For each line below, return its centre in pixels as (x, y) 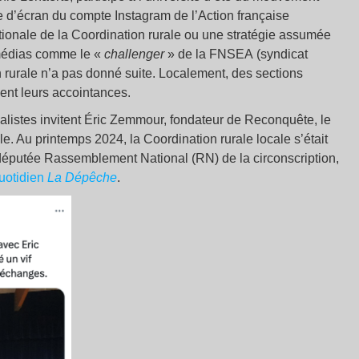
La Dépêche (82, 178)
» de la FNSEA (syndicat (236, 54)
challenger (134, 54)
